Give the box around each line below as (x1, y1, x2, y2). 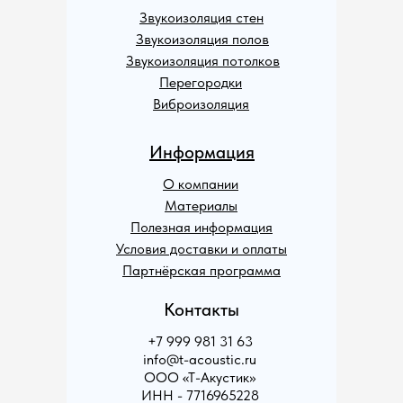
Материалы (165, 197, 237, 214)
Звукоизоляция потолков (126, 52, 280, 69)
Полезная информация (130, 219, 273, 236)
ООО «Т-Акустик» (144, 369, 255, 386)
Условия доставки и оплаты (116, 240, 287, 257)
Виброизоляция (153, 95, 249, 112)
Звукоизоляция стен (139, 9, 264, 26)
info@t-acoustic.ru (143, 351, 256, 368)
